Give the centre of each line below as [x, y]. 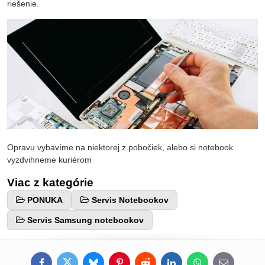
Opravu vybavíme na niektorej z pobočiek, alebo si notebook [120, 147]
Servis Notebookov [130, 200]
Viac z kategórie [50, 182]
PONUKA [45, 200]
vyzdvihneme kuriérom [49, 159]
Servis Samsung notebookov [85, 220]
